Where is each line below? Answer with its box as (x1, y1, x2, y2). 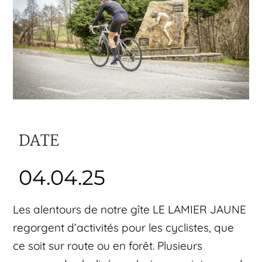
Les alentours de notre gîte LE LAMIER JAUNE (13, 202, 247, 217)
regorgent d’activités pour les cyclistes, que (13, 220, 235, 235)
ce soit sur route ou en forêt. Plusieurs (13, 239, 203, 253)
